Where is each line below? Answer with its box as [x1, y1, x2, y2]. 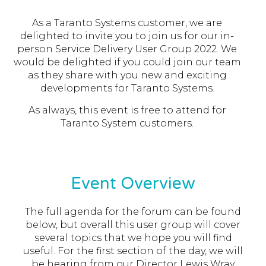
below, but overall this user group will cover [26, 219, 240, 231]
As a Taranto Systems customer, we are [32, 17, 222, 29]
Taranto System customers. [61, 117, 194, 129]
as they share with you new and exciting [27, 69, 227, 81]
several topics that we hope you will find [34, 232, 232, 244]
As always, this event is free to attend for [28, 104, 226, 116]
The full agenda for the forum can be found [25, 206, 241, 218]
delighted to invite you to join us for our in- [20, 30, 234, 42]
